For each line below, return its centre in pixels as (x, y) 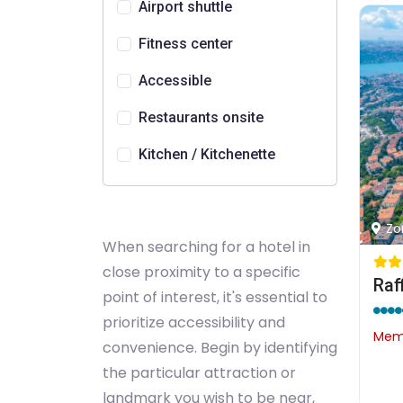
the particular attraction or (199, 373)
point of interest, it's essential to (215, 297)
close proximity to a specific (201, 272)
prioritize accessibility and (194, 322)
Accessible (175, 81)
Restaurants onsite (201, 117)
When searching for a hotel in (206, 247)
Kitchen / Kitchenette (207, 154)
